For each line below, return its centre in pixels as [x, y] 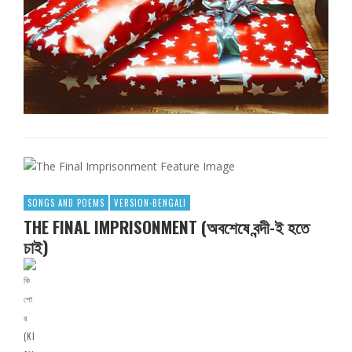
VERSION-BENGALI [150, 203]
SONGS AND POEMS [66, 203]
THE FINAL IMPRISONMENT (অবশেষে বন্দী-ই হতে [166, 227]
